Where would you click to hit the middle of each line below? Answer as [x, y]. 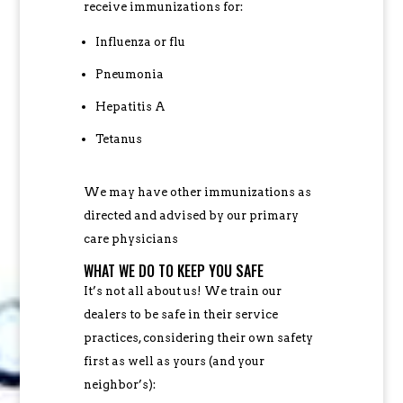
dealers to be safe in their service [180, 314]
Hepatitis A [130, 106]
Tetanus [118, 139]
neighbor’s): [119, 384]
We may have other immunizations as [197, 192]
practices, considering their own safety [198, 337]
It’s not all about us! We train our [182, 291]
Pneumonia [129, 74]
